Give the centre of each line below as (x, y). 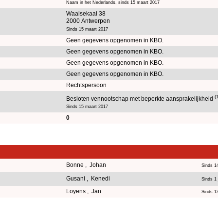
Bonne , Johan (87, 165)
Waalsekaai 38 (86, 13)
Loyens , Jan (84, 191)
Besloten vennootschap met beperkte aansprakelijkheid (140, 99)
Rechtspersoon (86, 85)
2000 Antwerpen (88, 21)
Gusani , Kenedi (89, 178)
